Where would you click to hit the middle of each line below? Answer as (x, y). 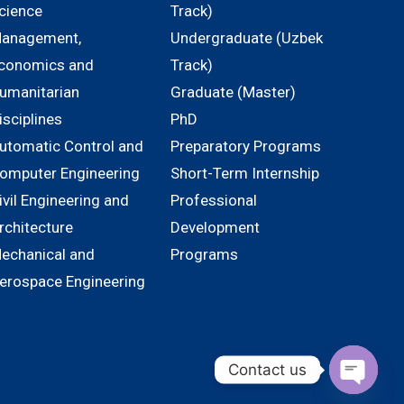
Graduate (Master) (234, 92)
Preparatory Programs (246, 146)
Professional (214, 200)
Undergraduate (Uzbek (247, 38)
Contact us (267, 369)
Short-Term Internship (245, 173)
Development (216, 227)
